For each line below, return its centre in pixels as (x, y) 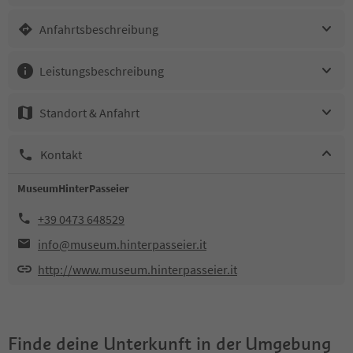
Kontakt (61, 154)
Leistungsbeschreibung (102, 71)
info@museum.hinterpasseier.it (122, 244)
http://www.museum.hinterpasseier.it (137, 269)
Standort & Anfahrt (89, 112)
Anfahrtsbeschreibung (99, 29)
